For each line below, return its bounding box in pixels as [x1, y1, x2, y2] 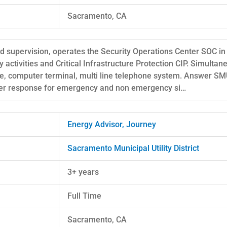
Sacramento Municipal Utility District [67, 143, 199, 153]
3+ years [67, 167, 99, 177]
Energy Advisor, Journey [67, 119, 156, 129]
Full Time [67, 191, 101, 201]
